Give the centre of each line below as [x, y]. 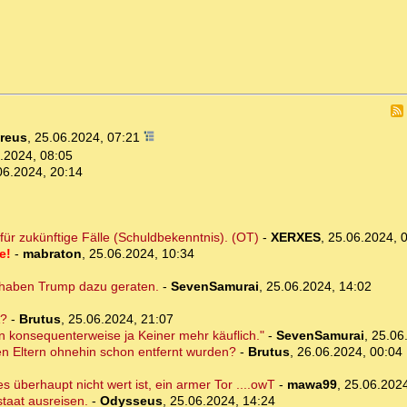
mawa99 [312, 385]
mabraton [52, 254]
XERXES [295, 238]
